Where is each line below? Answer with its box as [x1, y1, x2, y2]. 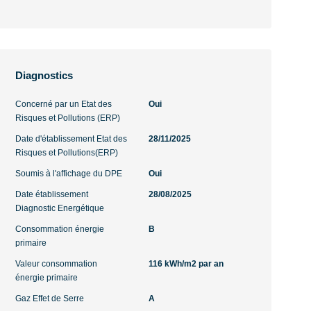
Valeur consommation [15, 259, 98, 269]
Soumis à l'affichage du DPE [15, 169, 123, 178]
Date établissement [15, 190, 89, 199]
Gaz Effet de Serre [15, 294, 85, 303]
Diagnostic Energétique [15, 203, 105, 213]
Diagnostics [15, 69, 74, 81]
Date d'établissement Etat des [15, 134, 128, 144]
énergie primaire [15, 273, 78, 283]
